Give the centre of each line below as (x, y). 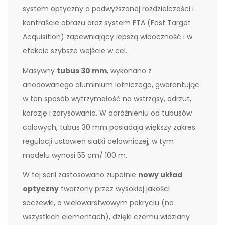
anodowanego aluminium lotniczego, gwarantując (111, 85)
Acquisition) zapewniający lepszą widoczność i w (107, 37)
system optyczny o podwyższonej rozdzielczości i (108, 9)
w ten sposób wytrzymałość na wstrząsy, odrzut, (107, 99)
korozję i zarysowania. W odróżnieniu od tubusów (107, 113)
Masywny (40, 71)
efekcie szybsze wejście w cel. (76, 51)
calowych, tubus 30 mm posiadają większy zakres (109, 127)
